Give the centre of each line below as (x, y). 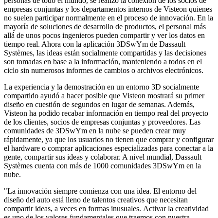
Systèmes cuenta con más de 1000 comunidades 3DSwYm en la (102, 165)
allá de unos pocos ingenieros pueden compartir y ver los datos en (104, 35)
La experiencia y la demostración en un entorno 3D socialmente (101, 87)
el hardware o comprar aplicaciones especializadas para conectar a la (109, 148)
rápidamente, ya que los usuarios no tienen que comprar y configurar (109, 139)
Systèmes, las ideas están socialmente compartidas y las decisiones (105, 53)
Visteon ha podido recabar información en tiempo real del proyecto (106, 113)
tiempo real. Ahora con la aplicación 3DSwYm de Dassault (95, 44)
